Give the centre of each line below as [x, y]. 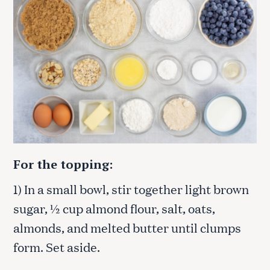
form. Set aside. [58, 247]
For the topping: [63, 165]
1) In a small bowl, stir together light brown [131, 189]
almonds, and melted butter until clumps [127, 228]
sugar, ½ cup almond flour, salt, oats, [114, 208]
